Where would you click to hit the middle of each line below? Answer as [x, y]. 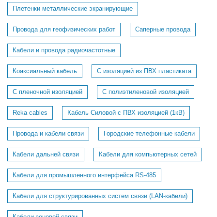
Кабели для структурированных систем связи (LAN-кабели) [100, 196]
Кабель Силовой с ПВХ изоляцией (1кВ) [126, 113]
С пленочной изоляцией [47, 92]
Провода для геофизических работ [64, 29]
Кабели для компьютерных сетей [148, 154]
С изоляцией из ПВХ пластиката [144, 71]
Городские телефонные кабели [149, 133]
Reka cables [30, 113]
